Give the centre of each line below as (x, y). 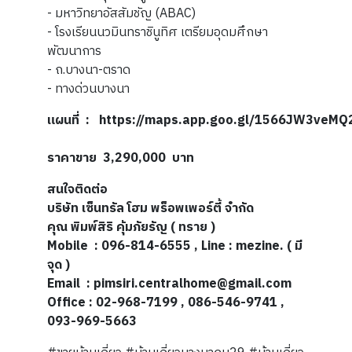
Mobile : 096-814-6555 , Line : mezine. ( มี (175, 247)
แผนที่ (65, 121)
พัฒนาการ (74, 52)
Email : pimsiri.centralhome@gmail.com (169, 284)
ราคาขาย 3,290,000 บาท (121, 159)
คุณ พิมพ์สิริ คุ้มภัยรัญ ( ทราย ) (131, 228)
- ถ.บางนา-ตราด (89, 71)
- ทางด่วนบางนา (88, 90)
